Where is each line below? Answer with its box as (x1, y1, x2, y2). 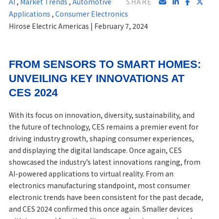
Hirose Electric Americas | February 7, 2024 (8, 21, 148, 31)
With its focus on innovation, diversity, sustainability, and (8, 109, 195, 120)
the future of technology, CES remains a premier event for (8, 121, 198, 131)
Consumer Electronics (55, 8, 128, 19)
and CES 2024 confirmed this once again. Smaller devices (8, 203, 193, 214)
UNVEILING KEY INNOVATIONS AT (8, 72, 184, 85)
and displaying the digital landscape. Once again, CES (8, 145, 182, 155)
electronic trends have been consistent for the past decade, (8, 192, 203, 202)
